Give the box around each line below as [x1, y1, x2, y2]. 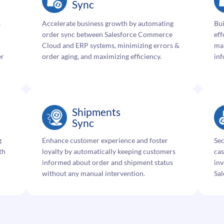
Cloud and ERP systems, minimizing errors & [42, 40, 179, 49]
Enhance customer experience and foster [42, 135, 168, 144]
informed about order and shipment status [42, 157, 173, 166]
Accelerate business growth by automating [42, 18, 173, 27]
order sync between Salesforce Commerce [42, 29, 172, 38]
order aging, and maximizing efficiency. [42, 51, 161, 60]
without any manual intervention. [42, 168, 145, 177]
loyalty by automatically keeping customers [42, 146, 175, 155]
